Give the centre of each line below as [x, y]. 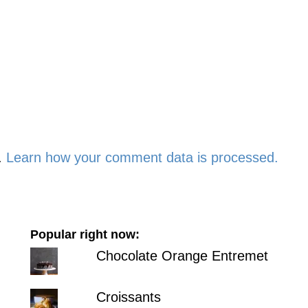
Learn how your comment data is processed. [142, 157]
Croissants [128, 297]
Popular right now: [85, 234]
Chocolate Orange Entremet [182, 256]
